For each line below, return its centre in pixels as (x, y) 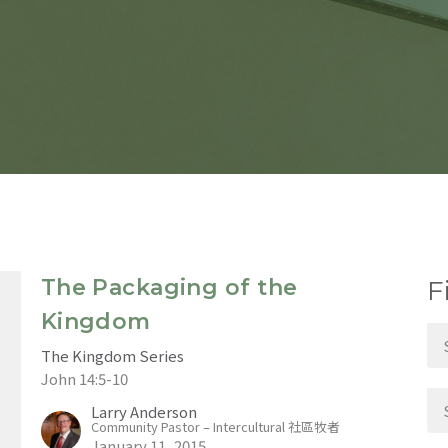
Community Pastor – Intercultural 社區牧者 (215, 427)
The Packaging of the (169, 288)
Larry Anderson (143, 412)
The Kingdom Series (112, 356)
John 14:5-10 (84, 379)
